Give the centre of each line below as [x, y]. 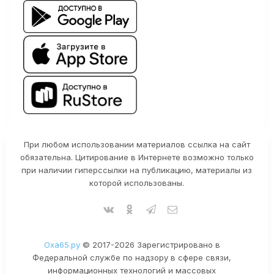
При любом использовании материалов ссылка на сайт [137, 145]
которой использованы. [137, 183]
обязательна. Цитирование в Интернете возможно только [137, 157]
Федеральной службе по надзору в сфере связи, [132, 258]
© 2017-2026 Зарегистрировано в [150, 245]
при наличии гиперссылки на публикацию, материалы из [137, 170]
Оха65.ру [62, 245]
